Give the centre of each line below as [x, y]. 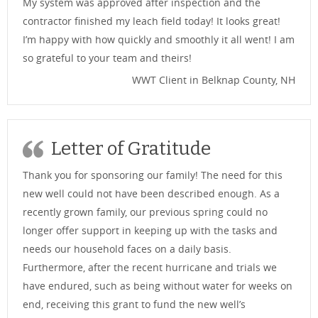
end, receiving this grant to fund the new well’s [134, 304]
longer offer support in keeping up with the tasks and [150, 230]
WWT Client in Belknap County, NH [214, 79]
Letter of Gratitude [131, 148]
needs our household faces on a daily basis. [127, 248]
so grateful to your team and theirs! [107, 57]
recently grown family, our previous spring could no [145, 212]
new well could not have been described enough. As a [151, 193]
